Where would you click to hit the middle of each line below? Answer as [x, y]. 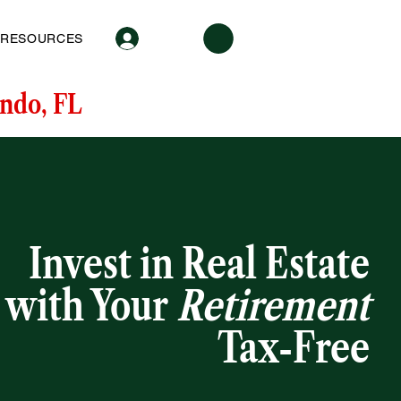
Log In [171, 38]
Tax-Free [294, 347]
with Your [91, 305]
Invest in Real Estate [199, 263]
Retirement [273, 305]
